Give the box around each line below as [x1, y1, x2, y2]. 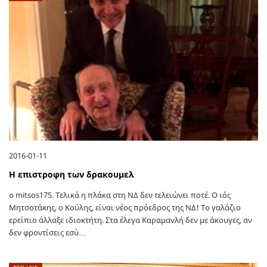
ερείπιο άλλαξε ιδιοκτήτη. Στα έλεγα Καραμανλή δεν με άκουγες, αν [9, 215, 252, 226]
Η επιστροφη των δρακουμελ [9, 169, 134, 181]
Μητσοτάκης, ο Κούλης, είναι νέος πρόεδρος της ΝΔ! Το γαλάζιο [9, 202, 241, 213]
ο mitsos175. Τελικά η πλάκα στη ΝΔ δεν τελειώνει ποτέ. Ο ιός [9, 190, 231, 201]
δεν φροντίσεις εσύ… [9, 227, 86, 238]
